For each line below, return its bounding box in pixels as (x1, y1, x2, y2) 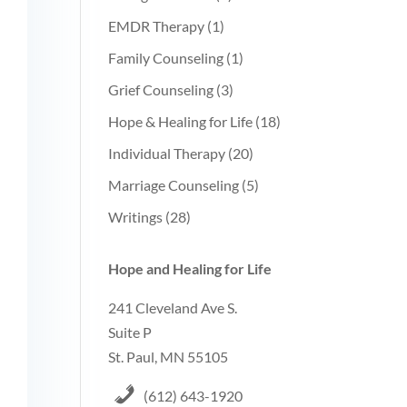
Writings (108, 208, 164, 225)
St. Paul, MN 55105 (108, 348, 229, 365)
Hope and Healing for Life (108, 260, 273, 277)
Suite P (108, 323, 153, 341)
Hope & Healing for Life (108, 113, 253, 130)
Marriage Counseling (108, 176, 240, 194)
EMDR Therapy (108, 17, 205, 35)
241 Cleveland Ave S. (108, 299, 238, 316)
